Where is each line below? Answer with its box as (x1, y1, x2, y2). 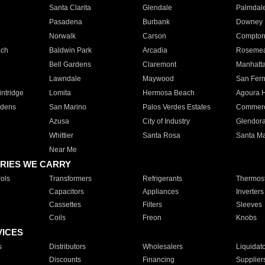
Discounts (49, 256, 81, 264)
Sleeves (235, 201, 262, 209)
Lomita (49, 89, 71, 97)
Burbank (142, 18, 170, 26)
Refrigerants (142, 174, 182, 183)
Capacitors (49, 188, 84, 196)
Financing (142, 256, 174, 264)
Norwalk (49, 32, 76, 40)
